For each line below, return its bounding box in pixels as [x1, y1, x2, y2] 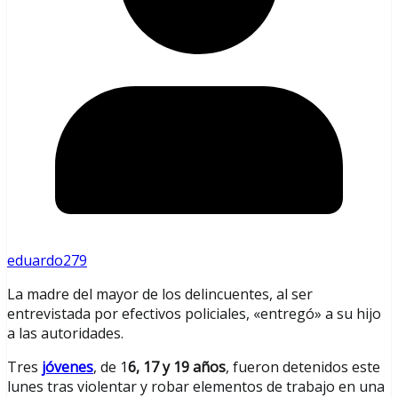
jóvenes [42, 357, 93, 378]
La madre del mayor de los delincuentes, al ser [7, 284, 313, 305]
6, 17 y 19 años [128, 357, 226, 378]
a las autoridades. [7, 323, 123, 344]
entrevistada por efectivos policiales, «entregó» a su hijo [7, 304, 381, 324]
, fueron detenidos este [226, 357, 380, 378]
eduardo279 [7, 251, 87, 271]
